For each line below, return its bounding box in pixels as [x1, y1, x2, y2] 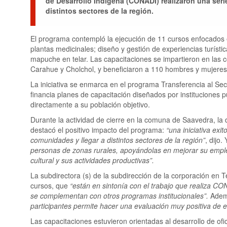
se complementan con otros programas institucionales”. [30, 191, 210, 201]
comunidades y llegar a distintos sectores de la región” [30, 135, 205, 145]
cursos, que [30, 180, 70, 191]
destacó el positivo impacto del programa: [30, 125, 166, 135]
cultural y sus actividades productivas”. [30, 155, 154, 166]
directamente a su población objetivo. [30, 99, 150, 110]
